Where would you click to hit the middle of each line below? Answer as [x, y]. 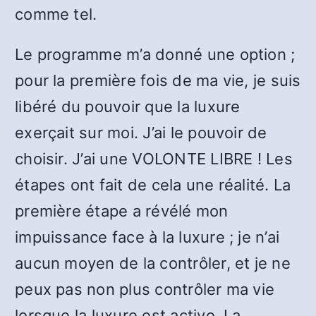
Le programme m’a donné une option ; [155, 54]
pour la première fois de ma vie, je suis [158, 80]
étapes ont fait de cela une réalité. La [153, 185]
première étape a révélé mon [122, 211]
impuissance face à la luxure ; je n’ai [147, 237]
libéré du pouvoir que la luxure [128, 107]
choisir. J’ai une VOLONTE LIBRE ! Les [154, 159]
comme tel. [56, 14]
